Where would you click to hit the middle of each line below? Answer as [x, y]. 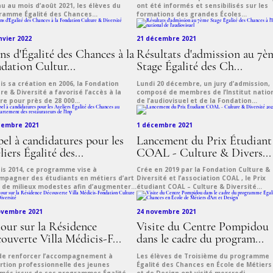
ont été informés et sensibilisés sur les [202, 6]
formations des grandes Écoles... [192, 14]
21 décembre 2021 [166, 39]
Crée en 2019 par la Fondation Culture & [203, 170]
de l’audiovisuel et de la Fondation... [197, 100]
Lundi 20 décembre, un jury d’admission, [203, 83]
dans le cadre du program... [200, 240]
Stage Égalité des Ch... [190, 67]
